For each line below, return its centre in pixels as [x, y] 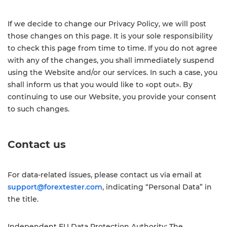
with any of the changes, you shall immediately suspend [111, 60]
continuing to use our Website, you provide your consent [112, 97]
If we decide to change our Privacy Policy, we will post [107, 24]
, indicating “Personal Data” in [157, 187]
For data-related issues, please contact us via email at [105, 175]
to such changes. [39, 109]
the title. [23, 199]
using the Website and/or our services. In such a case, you [112, 72]
